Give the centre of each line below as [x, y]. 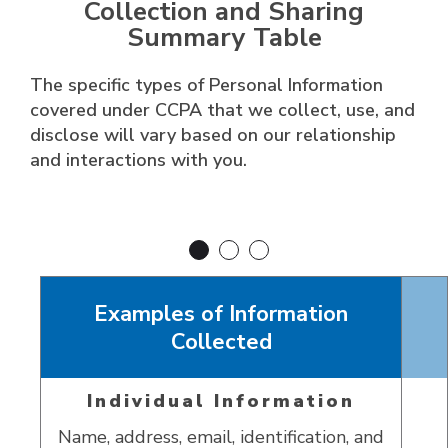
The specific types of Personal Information [206, 85]
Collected [221, 341]
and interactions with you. [138, 160]
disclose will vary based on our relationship [213, 135]
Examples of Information [221, 313]
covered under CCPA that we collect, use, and [222, 110]
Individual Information [221, 401]
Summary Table [224, 37]
